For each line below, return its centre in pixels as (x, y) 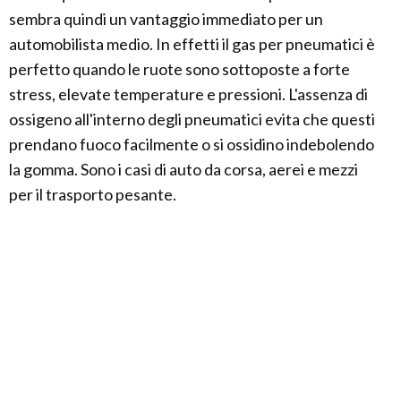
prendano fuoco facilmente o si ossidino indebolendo (192, 144)
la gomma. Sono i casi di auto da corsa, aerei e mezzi (183, 169)
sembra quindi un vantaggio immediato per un (166, 18)
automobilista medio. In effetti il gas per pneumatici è (192, 43)
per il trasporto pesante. (93, 194)
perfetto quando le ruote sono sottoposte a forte (179, 68)
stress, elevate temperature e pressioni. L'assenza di (188, 94)
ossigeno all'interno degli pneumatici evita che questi (192, 119)
